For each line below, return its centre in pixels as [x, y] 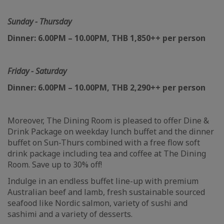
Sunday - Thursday [39, 21]
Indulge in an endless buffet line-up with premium [103, 181]
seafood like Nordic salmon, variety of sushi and [97, 203]
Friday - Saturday [37, 71]
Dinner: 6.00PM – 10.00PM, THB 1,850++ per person [106, 38]
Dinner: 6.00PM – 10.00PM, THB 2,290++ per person [106, 87]
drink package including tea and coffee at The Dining [107, 153]
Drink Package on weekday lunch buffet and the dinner [111, 131]
